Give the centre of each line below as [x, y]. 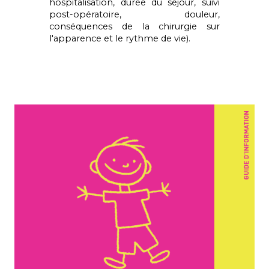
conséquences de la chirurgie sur [134, 27]
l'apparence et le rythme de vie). [120, 39]
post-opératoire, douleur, [134, 15]
